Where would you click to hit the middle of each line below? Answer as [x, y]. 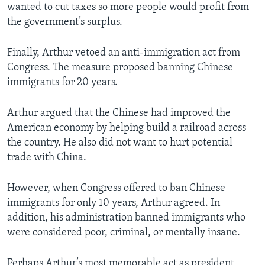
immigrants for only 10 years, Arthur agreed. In [114, 203]
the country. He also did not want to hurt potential [120, 143]
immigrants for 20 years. [62, 82]
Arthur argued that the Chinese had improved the [119, 113]
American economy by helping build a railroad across [127, 128]
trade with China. [47, 157]
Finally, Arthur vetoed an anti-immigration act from [124, 53]
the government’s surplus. [65, 22]
